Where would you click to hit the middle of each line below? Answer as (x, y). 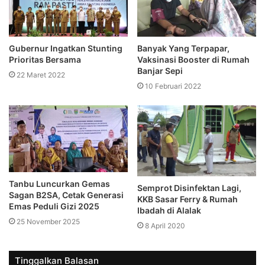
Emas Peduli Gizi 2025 (54, 206)
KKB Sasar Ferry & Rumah (188, 199)
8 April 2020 (165, 225)
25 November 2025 (48, 221)
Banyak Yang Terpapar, (183, 48)
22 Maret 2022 (41, 75)
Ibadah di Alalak (169, 210)
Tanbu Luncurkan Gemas (59, 183)
